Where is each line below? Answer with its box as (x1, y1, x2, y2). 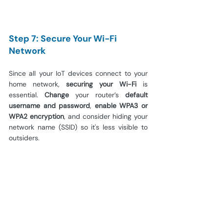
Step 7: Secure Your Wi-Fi (9, 33, 119, 45)
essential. (9, 90, 44, 100)
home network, (9, 80, 66, 89)
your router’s (75, 90, 125, 100)
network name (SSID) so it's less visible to (9, 123, 148, 132)
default (125, 90, 148, 100)
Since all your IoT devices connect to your (9, 69, 148, 78)
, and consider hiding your (64, 112, 148, 121)
